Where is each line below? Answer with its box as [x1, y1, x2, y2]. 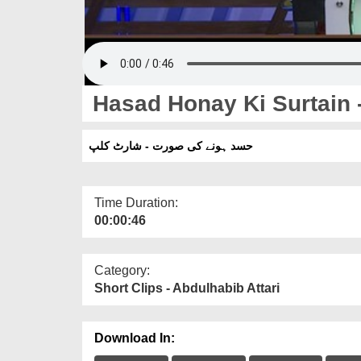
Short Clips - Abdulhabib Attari [94, 280, 280, 295]
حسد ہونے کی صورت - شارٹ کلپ [89, 139, 253, 152]
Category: [94, 263, 150, 277]
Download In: [94, 330, 175, 345]
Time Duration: [94, 195, 178, 210]
